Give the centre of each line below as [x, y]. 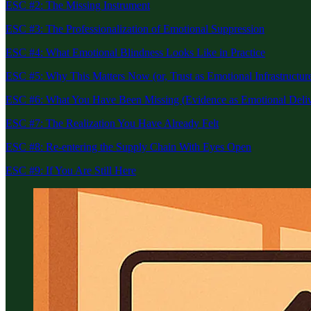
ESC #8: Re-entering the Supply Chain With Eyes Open [128, 146]
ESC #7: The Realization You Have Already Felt [112, 123]
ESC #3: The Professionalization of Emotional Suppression [135, 28]
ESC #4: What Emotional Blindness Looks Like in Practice [135, 52]
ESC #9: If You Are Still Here [71, 170]
